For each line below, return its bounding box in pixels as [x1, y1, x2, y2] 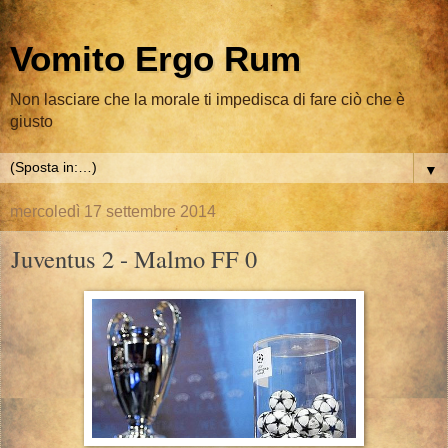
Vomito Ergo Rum [10, 40, 301, 78]
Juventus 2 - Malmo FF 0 [11, 242, 257, 275]
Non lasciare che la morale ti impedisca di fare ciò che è [10, 91, 405, 108]
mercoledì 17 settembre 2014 [10, 203, 216, 220]
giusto [10, 113, 53, 130]
